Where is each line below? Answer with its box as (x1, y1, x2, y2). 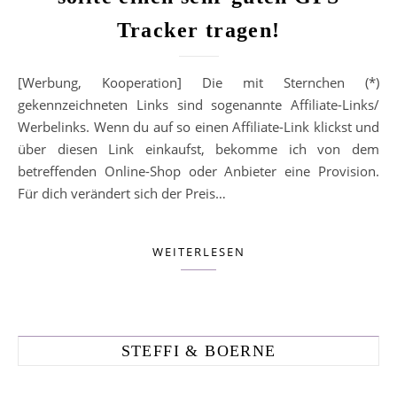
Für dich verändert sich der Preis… (18, 184, 226, 202)
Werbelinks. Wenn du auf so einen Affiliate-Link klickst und (18, 118, 379, 136)
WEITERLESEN (152, 244, 245, 260)
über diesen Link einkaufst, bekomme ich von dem (18, 140, 379, 158)
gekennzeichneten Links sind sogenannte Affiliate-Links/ (18, 96, 379, 113)
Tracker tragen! (116, 19, 281, 42)
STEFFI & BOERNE (121, 342, 276, 360)
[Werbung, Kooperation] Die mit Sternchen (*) (18, 74, 35, 91)
